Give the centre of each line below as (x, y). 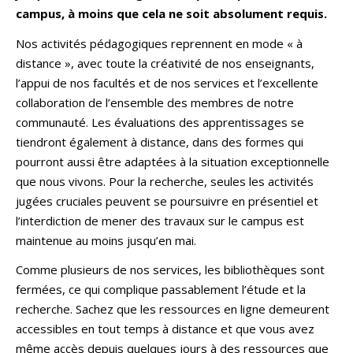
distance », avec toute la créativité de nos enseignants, (165, 63)
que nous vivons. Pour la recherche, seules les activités (165, 181)
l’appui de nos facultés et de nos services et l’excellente (167, 82)
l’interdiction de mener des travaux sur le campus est (160, 220)
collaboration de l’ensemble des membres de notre (155, 102)
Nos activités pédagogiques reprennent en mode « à (159, 43)
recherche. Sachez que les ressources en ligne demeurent (173, 309)
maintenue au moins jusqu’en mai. (106, 240)
